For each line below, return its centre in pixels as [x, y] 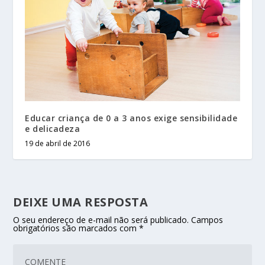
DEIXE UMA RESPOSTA [81, 202]
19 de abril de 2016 [58, 144]
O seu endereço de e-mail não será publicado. [101, 220]
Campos [207, 220]
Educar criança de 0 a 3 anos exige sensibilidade [131, 118]
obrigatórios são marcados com [76, 228]
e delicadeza [53, 129]
